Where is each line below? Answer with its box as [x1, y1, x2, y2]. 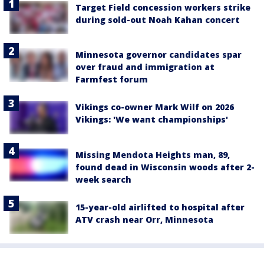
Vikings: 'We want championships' [75, 114, 228, 126]
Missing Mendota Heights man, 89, [75, 148, 230, 160]
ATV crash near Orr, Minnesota [75, 213, 213, 225]
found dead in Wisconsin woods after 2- [75, 161, 255, 173]
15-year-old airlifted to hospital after [75, 201, 245, 213]
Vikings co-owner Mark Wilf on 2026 [75, 101, 234, 113]
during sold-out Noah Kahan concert [75, 14, 240, 25]
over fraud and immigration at [75, 61, 214, 73]
